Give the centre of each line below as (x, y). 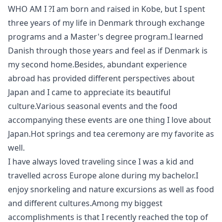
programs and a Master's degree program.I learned (106, 37)
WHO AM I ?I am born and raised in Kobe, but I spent (107, 9)
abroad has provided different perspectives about (101, 79)
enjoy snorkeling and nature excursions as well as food (111, 190)
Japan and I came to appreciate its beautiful (89, 92)
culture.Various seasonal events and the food (93, 106)
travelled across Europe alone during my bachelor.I (103, 176)
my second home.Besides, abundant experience (97, 65)
